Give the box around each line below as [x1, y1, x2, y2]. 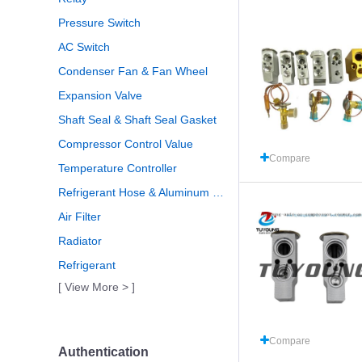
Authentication [58, 345, 149, 359]
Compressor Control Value [58, 137, 193, 150]
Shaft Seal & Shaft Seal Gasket [58, 113, 217, 126]
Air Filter [58, 210, 101, 223]
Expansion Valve [58, 89, 142, 102]
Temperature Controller [58, 162, 177, 175]
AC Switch [58, 40, 110, 53]
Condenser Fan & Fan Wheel [58, 65, 208, 78]
